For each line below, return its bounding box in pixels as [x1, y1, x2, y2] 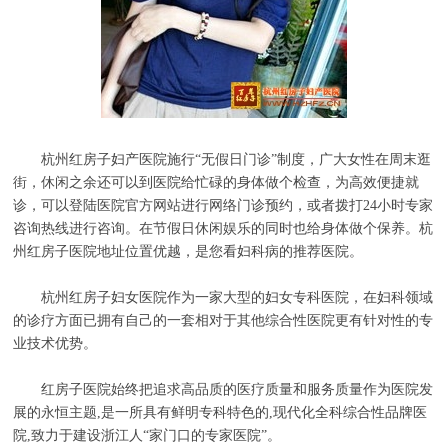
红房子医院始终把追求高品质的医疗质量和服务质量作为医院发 [13, 381, 434, 397]
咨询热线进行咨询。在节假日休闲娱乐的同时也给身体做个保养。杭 [13, 220, 434, 236]
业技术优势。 [13, 335, 98, 351]
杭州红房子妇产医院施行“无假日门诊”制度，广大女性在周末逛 [13, 151, 432, 167]
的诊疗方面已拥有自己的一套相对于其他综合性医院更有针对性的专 [13, 312, 434, 328]
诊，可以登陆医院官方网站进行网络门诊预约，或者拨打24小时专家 [13, 197, 434, 213]
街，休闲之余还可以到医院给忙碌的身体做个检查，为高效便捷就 [13, 174, 420, 190]
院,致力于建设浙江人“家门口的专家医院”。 [13, 427, 282, 443]
